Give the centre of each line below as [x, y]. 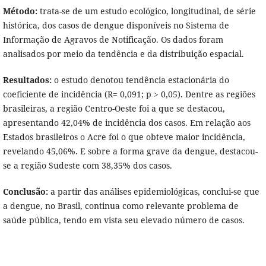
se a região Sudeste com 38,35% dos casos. [87, 166]
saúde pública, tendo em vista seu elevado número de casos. [123, 220]
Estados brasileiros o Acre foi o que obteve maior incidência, [124, 137]
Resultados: [27, 80]
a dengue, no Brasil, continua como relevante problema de [121, 206]
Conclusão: [25, 192]
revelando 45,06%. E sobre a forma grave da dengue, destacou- [130, 151]
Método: [20, 11]
